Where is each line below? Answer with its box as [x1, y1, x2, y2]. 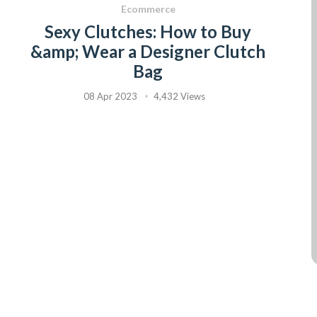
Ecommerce [120, 3, 175, 16]
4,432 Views [154, 91, 205, 103]
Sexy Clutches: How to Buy [45, 21, 251, 42]
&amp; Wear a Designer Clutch [30, 41, 265, 62]
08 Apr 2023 [83, 91, 137, 103]
